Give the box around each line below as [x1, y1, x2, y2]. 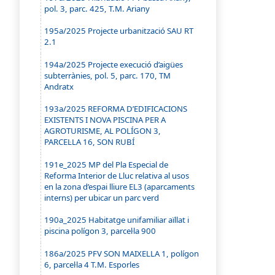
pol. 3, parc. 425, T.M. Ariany [44, 2, 150, 14]
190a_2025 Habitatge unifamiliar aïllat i [44, 214, 190, 226]
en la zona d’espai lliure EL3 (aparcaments [44, 180, 195, 192]
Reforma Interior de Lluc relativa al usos [44, 169, 190, 181]
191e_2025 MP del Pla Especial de [44, 158, 169, 170]
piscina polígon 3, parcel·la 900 [44, 225, 157, 237]
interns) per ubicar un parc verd [44, 192, 160, 203]
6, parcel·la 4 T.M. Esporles [44, 258, 140, 270]
